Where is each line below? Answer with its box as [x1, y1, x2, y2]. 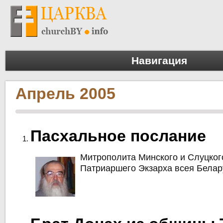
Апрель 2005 [15, 85, 116, 103]
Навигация [131, 55, 187, 67]
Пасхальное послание [30, 127, 207, 145]
